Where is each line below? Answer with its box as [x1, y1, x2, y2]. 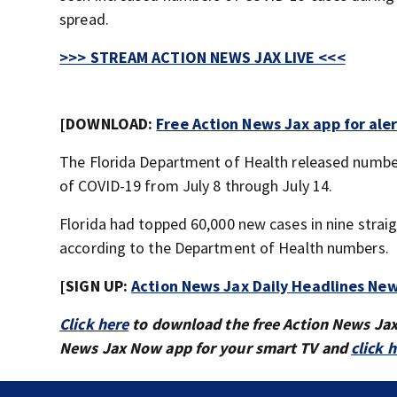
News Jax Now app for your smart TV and [59, 338, 352, 359]
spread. [59, 9, 109, 30]
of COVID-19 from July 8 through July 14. [59, 175, 333, 197]
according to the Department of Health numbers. [59, 237, 389, 259]
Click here [59, 314, 129, 335]
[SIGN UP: [59, 276, 132, 297]
